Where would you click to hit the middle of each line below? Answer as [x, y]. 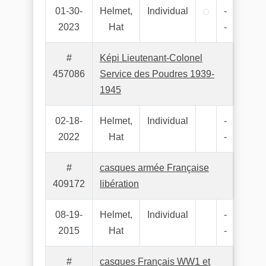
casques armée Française [154, 168]
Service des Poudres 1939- [157, 74]
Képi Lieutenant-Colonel [151, 58]
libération [119, 184]
